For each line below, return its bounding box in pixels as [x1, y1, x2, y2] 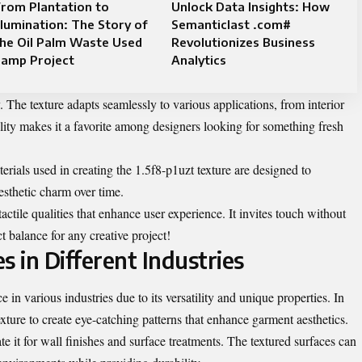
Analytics [170, 53, 226, 68]
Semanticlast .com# [170, 17, 291, 32]
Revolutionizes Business [170, 35, 315, 50]
